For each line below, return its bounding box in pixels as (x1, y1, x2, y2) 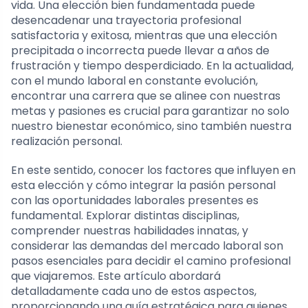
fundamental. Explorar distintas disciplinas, (11, 208, 239, 224)
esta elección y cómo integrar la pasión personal (11, 177, 276, 194)
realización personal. (11, 133, 122, 150)
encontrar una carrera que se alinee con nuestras (11, 88, 280, 104)
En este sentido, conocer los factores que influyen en (11, 162, 296, 179)
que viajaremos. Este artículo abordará (11, 268, 221, 285)
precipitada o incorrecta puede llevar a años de (11, 43, 269, 59)
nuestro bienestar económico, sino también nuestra (11, 118, 291, 135)
